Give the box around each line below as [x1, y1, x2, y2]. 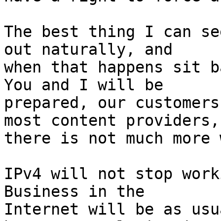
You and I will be [4, 76, 163, 94]
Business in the [4, 183, 145, 201]
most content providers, [4, 111, 220, 130]
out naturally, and [4, 40, 173, 59]
